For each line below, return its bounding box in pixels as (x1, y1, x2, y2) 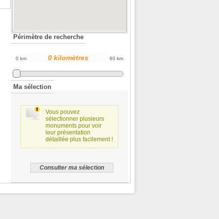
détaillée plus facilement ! (45, 135, 113, 143)
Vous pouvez (45, 108, 80, 115)
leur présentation (45, 129, 90, 136)
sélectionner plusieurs (45, 115, 104, 122)
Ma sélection (13, 83, 51, 90)
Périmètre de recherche (13, 33, 84, 41)
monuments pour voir (45, 122, 102, 129)
